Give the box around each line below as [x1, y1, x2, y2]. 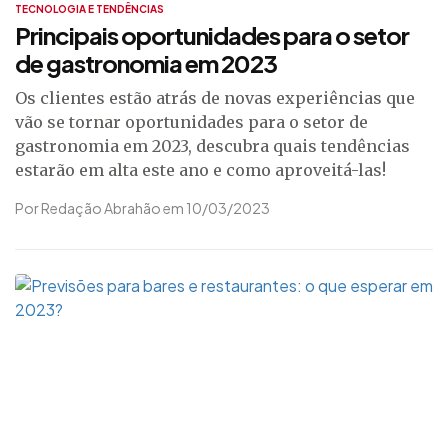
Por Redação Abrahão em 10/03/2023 [15, 199, 270, 217]
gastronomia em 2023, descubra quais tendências [15, 136, 410, 156]
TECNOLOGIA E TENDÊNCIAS [15, 3, 164, 15]
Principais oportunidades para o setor [15, 20, 409, 50]
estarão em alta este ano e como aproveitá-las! [15, 160, 386, 180]
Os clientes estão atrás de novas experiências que [15, 88, 415, 108]
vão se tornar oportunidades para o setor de [15, 112, 368, 132]
